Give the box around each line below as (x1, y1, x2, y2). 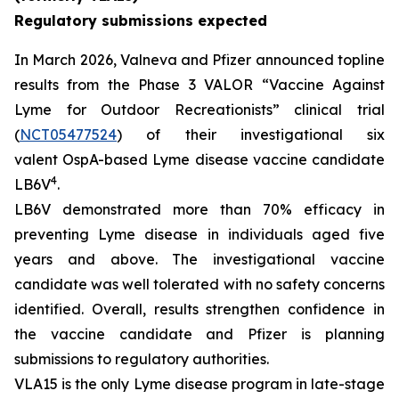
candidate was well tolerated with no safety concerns (14, 275, 385, 293)
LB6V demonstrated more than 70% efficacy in (14, 200, 385, 218)
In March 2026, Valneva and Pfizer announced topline (14, 51, 385, 69)
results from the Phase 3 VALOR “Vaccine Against (14, 76, 385, 94)
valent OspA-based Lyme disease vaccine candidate (14, 151, 385, 168)
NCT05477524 (20, 126, 117, 143)
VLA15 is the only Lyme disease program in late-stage (14, 375, 385, 393)
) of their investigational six (117, 126, 385, 143)
